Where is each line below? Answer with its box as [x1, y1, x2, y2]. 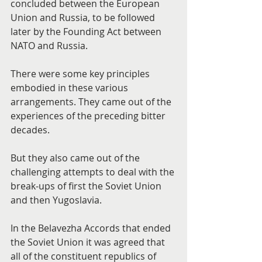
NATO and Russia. [11, 39, 88, 52]
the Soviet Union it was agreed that [11, 236, 167, 249]
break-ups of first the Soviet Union [11, 180, 164, 192]
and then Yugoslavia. [11, 194, 102, 206]
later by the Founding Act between [11, 25, 164, 38]
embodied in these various [11, 81, 130, 94]
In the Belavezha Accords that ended [11, 222, 173, 235]
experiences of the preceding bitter [11, 109, 168, 122]
